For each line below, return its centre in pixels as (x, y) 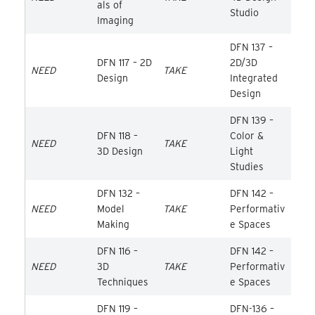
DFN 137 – (251, 47)
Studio (244, 12)
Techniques (122, 282)
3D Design (120, 151)
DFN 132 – (118, 193)
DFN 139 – (251, 120)
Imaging (115, 20)
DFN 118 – (117, 135)
